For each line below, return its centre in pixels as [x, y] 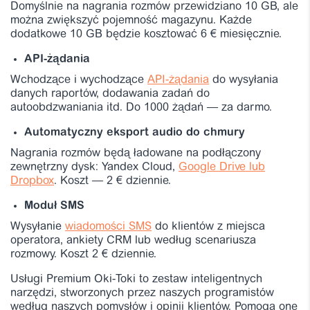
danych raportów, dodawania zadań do [110, 94]
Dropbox [32, 181]
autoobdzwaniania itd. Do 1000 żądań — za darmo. [141, 108]
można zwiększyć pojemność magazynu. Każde [131, 20]
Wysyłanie [38, 227]
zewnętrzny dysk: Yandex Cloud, [94, 167]
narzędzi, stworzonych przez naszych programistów [142, 293]
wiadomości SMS [108, 227]
